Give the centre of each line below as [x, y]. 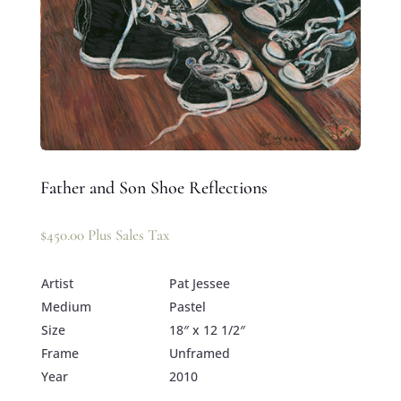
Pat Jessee [199, 283]
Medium [66, 306]
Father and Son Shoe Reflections [154, 188]
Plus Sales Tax [128, 235]
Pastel [187, 306]
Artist [57, 283]
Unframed [199, 353]
